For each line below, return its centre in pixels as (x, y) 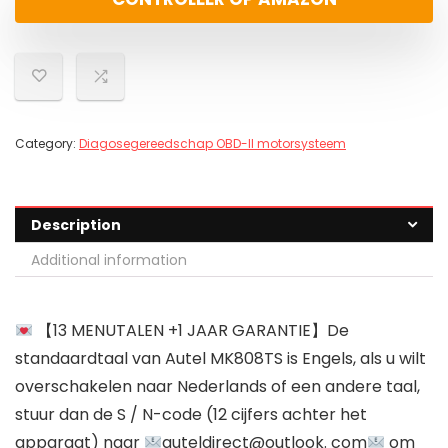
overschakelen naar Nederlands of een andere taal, (217, 387)
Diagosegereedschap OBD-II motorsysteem (212, 144)
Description (76, 225)
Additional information (109, 260)
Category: (47, 144)
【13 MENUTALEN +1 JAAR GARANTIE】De (191, 331)
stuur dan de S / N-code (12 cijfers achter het (191, 415)
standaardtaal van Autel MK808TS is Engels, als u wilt (220, 359)
